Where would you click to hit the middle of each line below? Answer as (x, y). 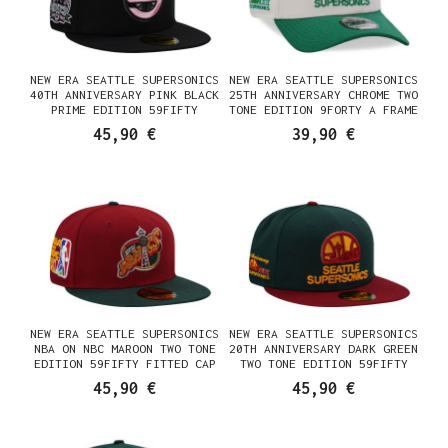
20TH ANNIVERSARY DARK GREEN (323, 348)
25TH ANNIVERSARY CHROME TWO (323, 94)
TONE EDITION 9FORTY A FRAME (323, 109)
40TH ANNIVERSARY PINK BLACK (124, 94)
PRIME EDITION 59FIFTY (124, 109)
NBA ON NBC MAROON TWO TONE (124, 348)
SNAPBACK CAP (323, 124)
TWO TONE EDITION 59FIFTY (323, 363)
